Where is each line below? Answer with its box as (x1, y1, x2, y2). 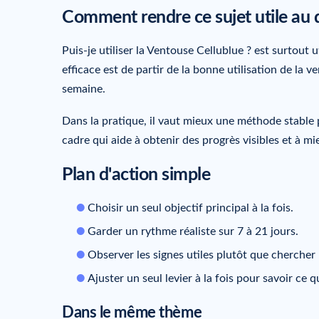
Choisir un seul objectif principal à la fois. (88, 202, 293, 214)
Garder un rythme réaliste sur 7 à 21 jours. (88, 225, 298, 237)
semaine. (62, 83, 105, 95)
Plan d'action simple (62, 165, 210, 184)
